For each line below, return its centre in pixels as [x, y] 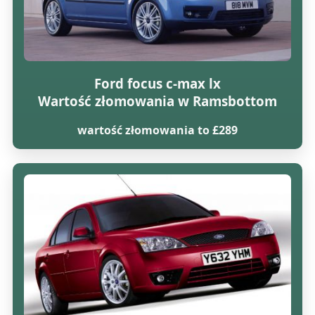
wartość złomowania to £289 [157, 130]
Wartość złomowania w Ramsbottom [157, 101]
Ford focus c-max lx [157, 83]
